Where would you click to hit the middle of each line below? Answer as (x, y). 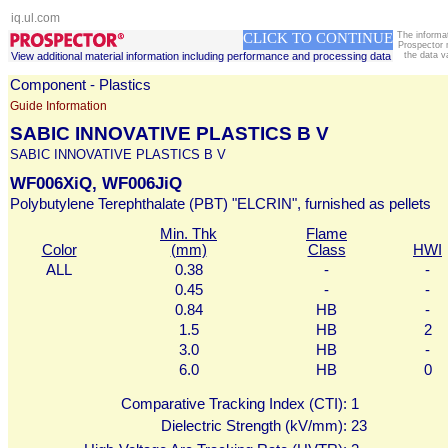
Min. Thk (188, 234)
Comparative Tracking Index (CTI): (234, 404)
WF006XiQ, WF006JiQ (96, 183)
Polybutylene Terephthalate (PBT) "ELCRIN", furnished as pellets (220, 204)
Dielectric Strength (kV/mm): (254, 426)
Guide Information (58, 106)
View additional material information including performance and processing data (200, 56)
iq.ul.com (35, 18)
